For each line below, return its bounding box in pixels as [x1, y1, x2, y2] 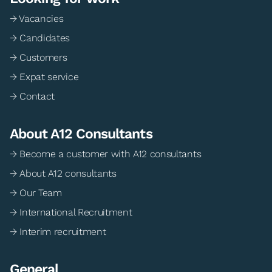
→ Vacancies [10, 13, 64, 25]
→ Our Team [10, 187, 62, 199]
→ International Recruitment [10, 206, 132, 219]
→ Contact [10, 90, 55, 103]
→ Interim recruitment [10, 226, 106, 238]
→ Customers [10, 52, 67, 64]
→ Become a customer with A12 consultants [10, 148, 202, 160]
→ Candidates [10, 32, 70, 44]
